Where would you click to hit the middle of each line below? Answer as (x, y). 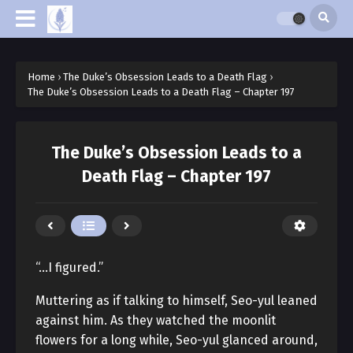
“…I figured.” (69, 268)
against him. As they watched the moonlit (156, 320)
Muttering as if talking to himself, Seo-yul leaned (176, 301)
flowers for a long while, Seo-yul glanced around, (176, 340)
